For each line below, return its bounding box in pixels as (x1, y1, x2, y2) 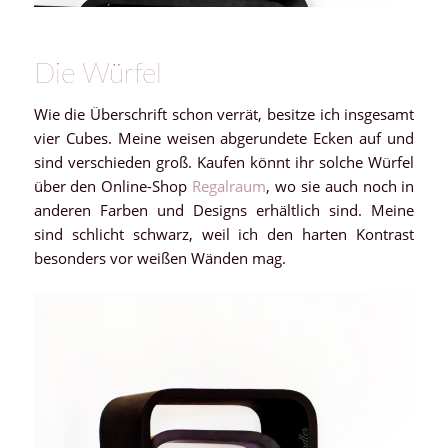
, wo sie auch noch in (266, 176, 415, 196)
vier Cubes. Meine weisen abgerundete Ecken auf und (33, 128, 415, 148)
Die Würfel (33, 60, 162, 89)
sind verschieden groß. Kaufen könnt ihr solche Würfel (33, 152, 415, 172)
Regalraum (187, 176, 267, 196)
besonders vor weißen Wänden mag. (33, 248, 286, 268)
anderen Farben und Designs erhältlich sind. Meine (33, 200, 415, 220)
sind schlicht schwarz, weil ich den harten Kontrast (33, 224, 415, 244)
